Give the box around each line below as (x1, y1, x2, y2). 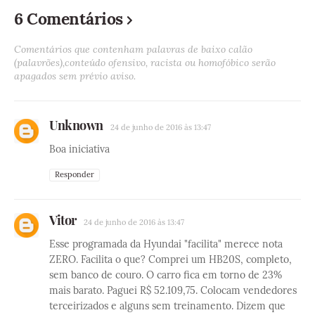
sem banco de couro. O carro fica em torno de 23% (49, 269, 282, 282)
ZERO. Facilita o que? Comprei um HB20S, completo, (49, 253, 292, 266)
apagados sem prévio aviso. (14, 70, 136, 83)
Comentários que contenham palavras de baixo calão (14, 43, 252, 56)
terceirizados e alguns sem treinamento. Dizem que (49, 300, 285, 313)
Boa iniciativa (49, 143, 110, 156)
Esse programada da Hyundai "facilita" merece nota (49, 238, 283, 251)
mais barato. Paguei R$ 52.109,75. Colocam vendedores (49, 284, 297, 297)
